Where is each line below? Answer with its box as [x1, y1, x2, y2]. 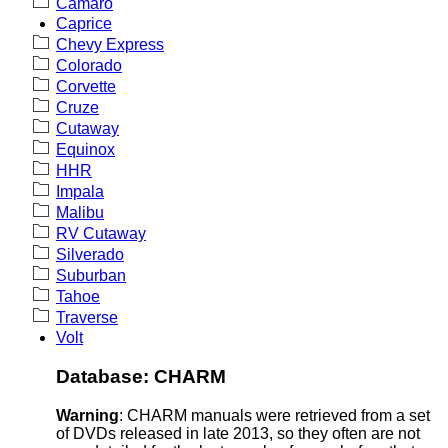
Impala [56, 182, 104, 200]
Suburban [56, 266, 126, 284]
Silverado [56, 245, 124, 263]
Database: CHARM [56, 366, 226, 388]
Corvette [56, 77, 116, 95]
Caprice [56, 14, 112, 32]
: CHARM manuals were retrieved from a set [119, 407, 430, 425]
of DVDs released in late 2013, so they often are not [56, 425, 420, 443]
